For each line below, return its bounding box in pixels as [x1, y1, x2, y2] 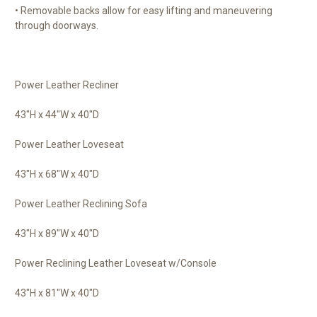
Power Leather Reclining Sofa [15, 198, 147, 210]
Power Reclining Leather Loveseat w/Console [15, 258, 217, 270]
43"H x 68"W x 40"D [15, 168, 99, 180]
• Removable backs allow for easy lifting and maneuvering [15, 5, 272, 17]
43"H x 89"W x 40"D [15, 228, 99, 240]
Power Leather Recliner [15, 79, 119, 91]
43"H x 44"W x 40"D [15, 109, 99, 121]
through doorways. [15, 20, 98, 32]
